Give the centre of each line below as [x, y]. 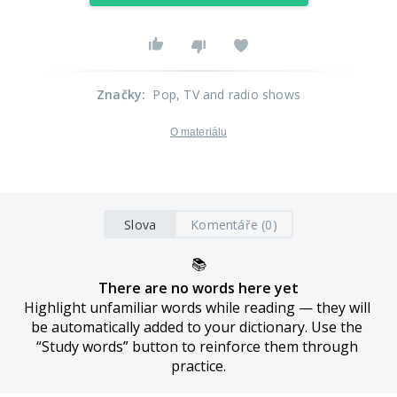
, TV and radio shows [238, 94]
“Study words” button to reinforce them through [197, 346]
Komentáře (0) [234, 224]
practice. [198, 366]
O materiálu [198, 132]
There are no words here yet [198, 288]
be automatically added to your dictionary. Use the [197, 327]
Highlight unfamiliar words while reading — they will [197, 307]
